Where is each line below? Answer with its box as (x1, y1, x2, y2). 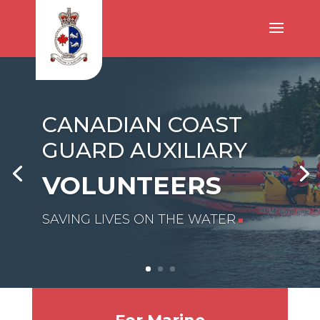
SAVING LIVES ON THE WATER (41, 211, 236, 228)
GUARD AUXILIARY (41, 137, 247, 164)
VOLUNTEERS (41, 170, 221, 201)
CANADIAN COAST (41, 111, 242, 139)
